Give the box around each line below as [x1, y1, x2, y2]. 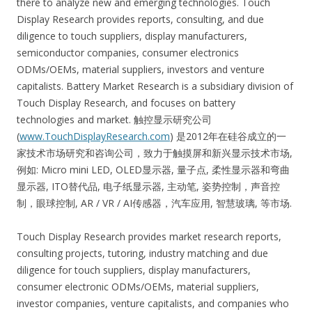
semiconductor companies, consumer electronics [17, 46, 239, 60]
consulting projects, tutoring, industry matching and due [17, 247, 268, 260]
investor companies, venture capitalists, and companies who [17, 297, 289, 311]
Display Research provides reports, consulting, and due [17, 13, 264, 26]
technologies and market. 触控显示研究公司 [17, 113, 212, 127]
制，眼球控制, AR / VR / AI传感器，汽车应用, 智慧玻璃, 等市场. [17, 196, 292, 210]
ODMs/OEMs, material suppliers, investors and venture [17, 63, 265, 77]
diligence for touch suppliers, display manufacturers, [17, 263, 251, 277]
